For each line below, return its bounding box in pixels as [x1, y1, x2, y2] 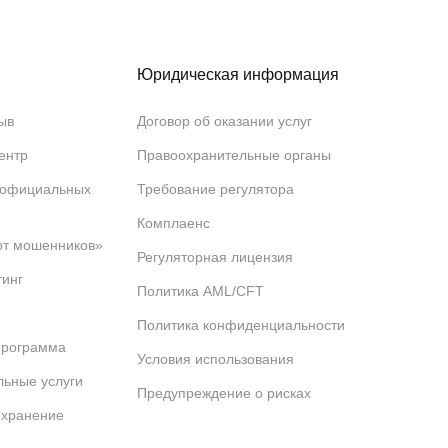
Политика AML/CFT [137, 283, 265, 299]
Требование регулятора [137, 181, 295, 197]
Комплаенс [137, 215, 211, 231]
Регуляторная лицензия [137, 249, 294, 265]
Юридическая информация [137, 66, 340, 83]
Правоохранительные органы [137, 147, 332, 163]
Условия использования [137, 351, 295, 367]
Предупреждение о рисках [137, 385, 312, 401]
